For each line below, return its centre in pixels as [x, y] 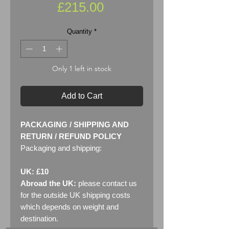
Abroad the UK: [48, 184]
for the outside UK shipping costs [75, 195]
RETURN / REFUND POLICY [71, 136]
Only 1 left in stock [82, 69]
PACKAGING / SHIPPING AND [75, 125]
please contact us [107, 184]
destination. [39, 219]
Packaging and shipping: [62, 148]
